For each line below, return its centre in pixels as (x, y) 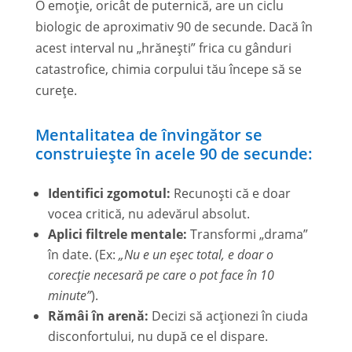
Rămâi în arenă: (98, 315)
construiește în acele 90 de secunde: (174, 153)
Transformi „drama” (247, 234)
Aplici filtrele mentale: (117, 234)
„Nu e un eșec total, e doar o (196, 254)
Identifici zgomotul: (109, 193)
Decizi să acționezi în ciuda (228, 315)
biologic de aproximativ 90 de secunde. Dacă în (174, 26)
